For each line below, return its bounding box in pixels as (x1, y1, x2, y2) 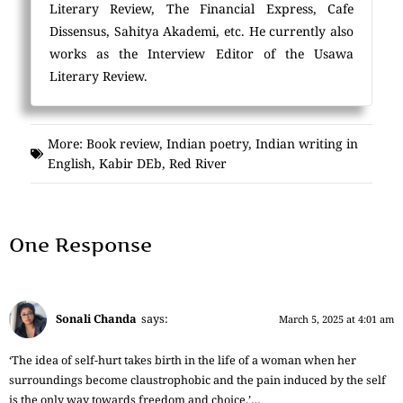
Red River (169, 154, 227, 172)
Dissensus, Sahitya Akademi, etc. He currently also (49, 22, 354, 40)
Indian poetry (166, 134, 248, 152)
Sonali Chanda (56, 310, 137, 327)
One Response (9, 231, 152, 257)
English (48, 154, 92, 172)
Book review (86, 134, 159, 152)
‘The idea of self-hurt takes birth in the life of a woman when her (9, 353, 356, 369)
